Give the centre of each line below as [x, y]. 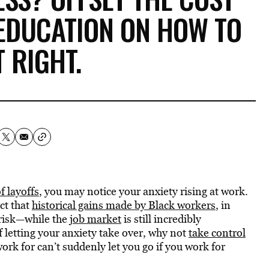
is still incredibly [161, 219]
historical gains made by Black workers [123, 205]
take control [217, 233]
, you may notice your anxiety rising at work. [143, 191]
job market [95, 219]
